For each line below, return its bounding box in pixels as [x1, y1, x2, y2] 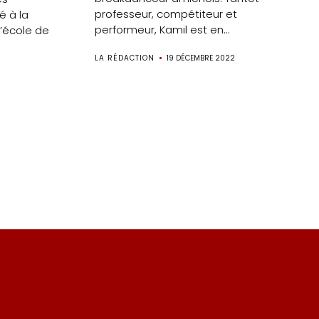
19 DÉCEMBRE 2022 [167, 53, 236, 64]
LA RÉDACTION [95, 53, 155, 64]
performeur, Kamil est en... [95, 22, 231, 38]
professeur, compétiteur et [95, 6, 238, 22]
